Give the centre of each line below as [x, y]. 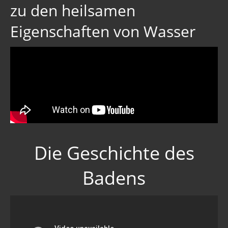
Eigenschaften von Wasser [103, 32]
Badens [114, 178]
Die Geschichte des [114, 153]
